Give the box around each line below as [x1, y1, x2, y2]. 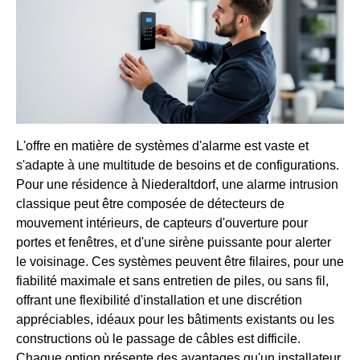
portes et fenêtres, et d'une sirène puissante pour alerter [16, 235, 331, 249]
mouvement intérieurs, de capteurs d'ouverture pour [16, 215, 308, 230]
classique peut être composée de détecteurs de [16, 196, 284, 211]
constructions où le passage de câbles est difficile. [16, 331, 301, 346]
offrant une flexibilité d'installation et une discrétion [16, 292, 302, 307]
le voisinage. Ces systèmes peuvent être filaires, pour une [16, 254, 344, 268]
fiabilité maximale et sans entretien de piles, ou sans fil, [16, 273, 329, 288]
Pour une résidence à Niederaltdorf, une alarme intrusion [16, 177, 338, 191]
